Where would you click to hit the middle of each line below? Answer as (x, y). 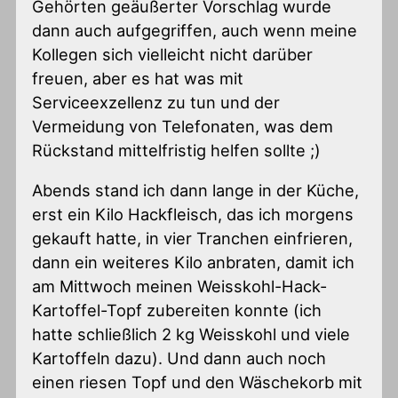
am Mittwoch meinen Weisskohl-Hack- (180, 287)
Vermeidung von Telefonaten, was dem (183, 127)
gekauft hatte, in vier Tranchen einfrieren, (193, 239)
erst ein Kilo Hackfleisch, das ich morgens (193, 215)
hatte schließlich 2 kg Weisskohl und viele (191, 334)
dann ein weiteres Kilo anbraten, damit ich (194, 263)
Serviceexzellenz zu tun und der (156, 103)
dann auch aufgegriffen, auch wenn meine (195, 31)
